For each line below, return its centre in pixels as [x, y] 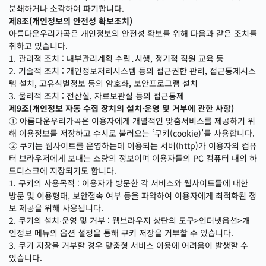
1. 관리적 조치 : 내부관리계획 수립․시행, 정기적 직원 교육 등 [116, 58]
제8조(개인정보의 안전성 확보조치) [71, 21]
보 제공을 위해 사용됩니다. [56, 208]
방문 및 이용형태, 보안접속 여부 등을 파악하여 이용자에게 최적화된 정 [133, 195]
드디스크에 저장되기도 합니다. [63, 170]
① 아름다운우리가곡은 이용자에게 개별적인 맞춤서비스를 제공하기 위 [132, 121]
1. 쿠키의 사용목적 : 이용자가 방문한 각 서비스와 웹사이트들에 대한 [129, 183]
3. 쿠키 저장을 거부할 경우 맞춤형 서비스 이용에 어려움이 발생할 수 [129, 245]
